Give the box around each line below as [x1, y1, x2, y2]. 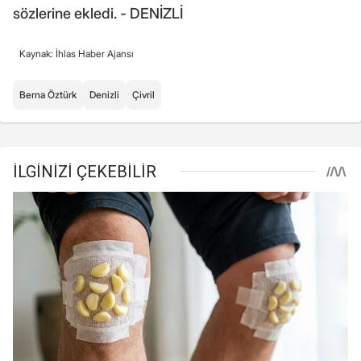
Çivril [132, 88, 155, 101]
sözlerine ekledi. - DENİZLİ [13, 4, 183, 22]
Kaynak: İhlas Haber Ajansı [19, 47, 134, 60]
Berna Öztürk [19, 88, 77, 101]
